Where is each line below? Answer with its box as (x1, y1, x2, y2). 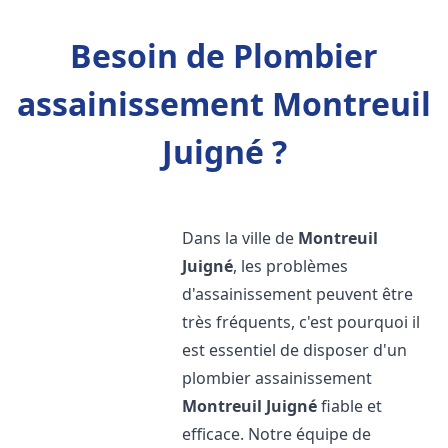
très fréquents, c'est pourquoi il (182, 311, 421, 333)
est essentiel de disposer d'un (182, 339, 408, 361)
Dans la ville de (182, 227, 299, 249)
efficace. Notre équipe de (182, 423, 372, 445)
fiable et (317, 395, 383, 417)
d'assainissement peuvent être (182, 283, 414, 305)
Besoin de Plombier (70, 34, 378, 77)
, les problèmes (233, 255, 349, 277)
